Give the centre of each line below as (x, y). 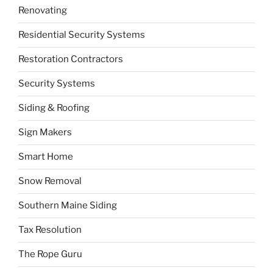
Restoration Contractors (71, 59)
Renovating (43, 11)
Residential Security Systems (82, 35)
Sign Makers (45, 133)
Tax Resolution (50, 230)
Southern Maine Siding (68, 206)
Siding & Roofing (54, 108)
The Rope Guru (50, 254)
